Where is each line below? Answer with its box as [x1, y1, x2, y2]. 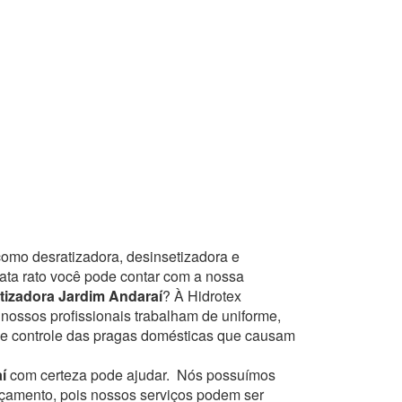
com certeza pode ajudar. [10, 363, 173, 385]
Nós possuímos [177, 363, 275, 385]
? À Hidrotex [162, 284, 241, 306]
